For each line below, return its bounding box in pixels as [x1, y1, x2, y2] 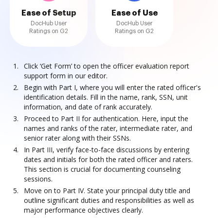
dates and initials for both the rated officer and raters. [24, 155, 193, 164]
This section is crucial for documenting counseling [24, 164, 181, 174]
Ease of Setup [21, 9, 76, 17]
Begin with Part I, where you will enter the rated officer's [24, 83, 201, 92]
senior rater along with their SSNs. [24, 133, 131, 143]
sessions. [24, 174, 53, 183]
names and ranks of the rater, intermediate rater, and [24, 124, 192, 133]
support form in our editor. [24, 71, 108, 80]
